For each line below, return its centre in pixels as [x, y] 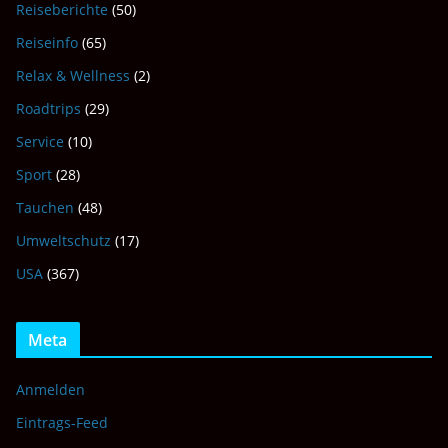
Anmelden [50, 389]
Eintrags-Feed [62, 422]
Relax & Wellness [73, 75]
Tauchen [45, 207]
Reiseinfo [47, 42]
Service [40, 141]
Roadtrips [48, 108]
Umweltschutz [63, 240]
